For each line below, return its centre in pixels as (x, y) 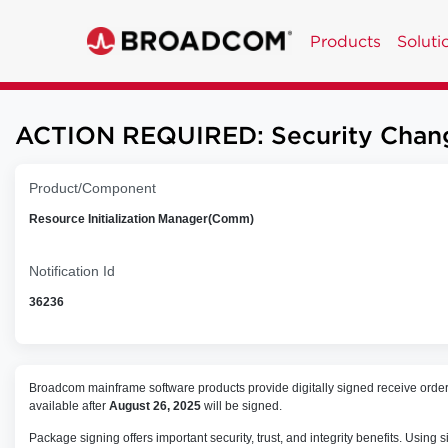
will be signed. (241, 406)
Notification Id (72, 271)
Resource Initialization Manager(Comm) (141, 219)
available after (69, 406)
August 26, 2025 (155, 406)
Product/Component (92, 188)
